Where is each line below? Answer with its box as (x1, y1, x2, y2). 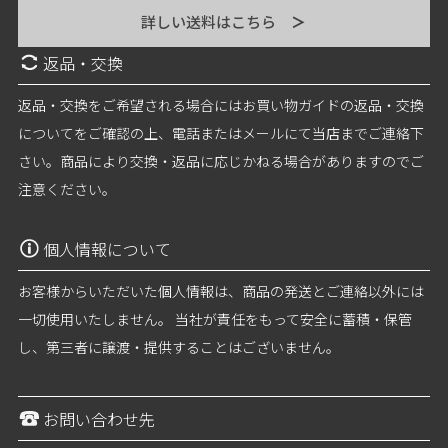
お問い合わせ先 (42, 406, 155, 431)
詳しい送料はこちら (140, 10, 291, 32)
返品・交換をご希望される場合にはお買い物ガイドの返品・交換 (17, 94, 424, 115)
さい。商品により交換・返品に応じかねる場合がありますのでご (17, 150, 424, 171)
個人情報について (42, 236, 171, 261)
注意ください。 (17, 178, 116, 199)
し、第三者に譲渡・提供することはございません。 (17, 336, 340, 357)
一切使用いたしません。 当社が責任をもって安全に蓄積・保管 (17, 308, 412, 329)
